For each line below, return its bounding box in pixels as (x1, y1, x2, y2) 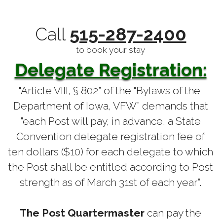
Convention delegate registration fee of (16, 130, 205, 143)
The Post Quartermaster (20, 207, 147, 220)
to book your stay (76, 45, 145, 55)
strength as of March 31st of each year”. (20, 176, 201, 189)
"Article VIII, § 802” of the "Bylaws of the (18, 84, 203, 97)
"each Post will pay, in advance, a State (20, 115, 201, 128)
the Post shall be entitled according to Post (8, 161, 213, 174)
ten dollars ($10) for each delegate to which (8, 146, 213, 158)
